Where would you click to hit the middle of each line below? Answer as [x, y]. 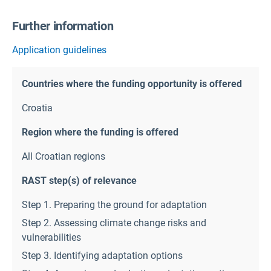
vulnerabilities [51, 237]
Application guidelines [59, 50]
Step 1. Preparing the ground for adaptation [114, 204]
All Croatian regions [64, 156]
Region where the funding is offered [100, 132]
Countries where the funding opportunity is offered [132, 83]
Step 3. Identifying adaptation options [102, 255]
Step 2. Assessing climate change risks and [114, 223]
